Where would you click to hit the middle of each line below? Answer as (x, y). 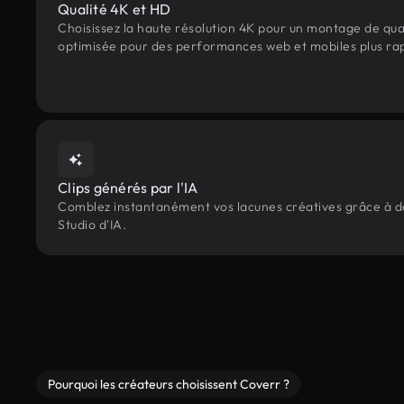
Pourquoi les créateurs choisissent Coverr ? (169, 384)
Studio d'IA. (92, 225)
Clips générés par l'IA (128, 188)
